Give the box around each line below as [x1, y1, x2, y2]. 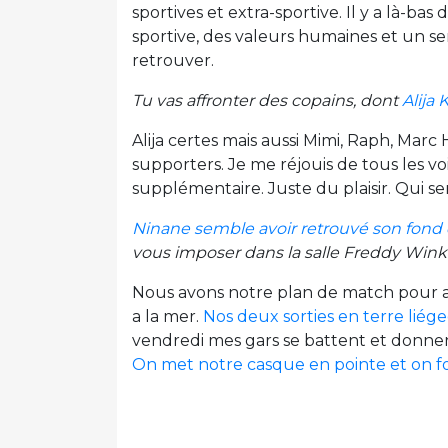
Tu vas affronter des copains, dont [132, 91, 402, 111]
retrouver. [132, 51, 214, 71]
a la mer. [132, 307, 203, 327]
